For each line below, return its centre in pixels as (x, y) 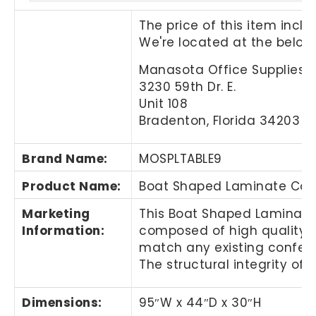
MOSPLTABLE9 (181, 158)
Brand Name (63, 158)
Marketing (56, 213)
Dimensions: (62, 302)
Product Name (70, 186)
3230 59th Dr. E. (188, 86)
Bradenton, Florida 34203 (220, 120)
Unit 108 (164, 103)
